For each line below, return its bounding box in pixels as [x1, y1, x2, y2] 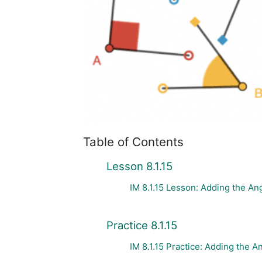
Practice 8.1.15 [106, 218, 177, 232]
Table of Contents [83, 135, 184, 150]
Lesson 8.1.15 [106, 160, 173, 173]
